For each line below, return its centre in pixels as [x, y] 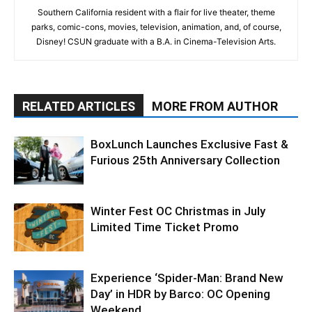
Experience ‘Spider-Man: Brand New [187, 278]
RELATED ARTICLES [79, 107]
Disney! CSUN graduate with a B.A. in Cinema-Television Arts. [156, 42]
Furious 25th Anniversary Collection [185, 161]
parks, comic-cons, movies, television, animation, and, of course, [156, 27]
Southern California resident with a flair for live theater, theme [156, 13]
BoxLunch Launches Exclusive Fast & [189, 145]
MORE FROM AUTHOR [215, 107]
